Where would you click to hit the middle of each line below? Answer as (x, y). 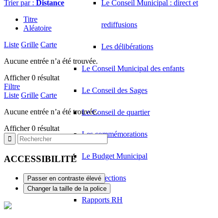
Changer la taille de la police (67, 189)
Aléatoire (37, 28)
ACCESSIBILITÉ (40, 159)
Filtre (12, 86)
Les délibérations (127, 46)
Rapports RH (102, 200)
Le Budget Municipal (115, 156)
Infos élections (104, 178)
